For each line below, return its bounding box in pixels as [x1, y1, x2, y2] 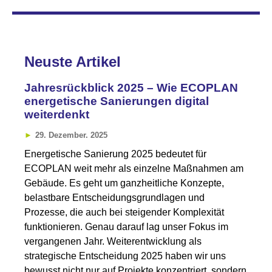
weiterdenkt [24, 108, 89, 121]
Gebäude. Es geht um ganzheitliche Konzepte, [24, 177, 224, 188]
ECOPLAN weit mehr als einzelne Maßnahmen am [24, 163, 243, 174]
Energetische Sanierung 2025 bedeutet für [24, 148, 206, 159]
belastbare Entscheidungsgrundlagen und [24, 192, 205, 203]
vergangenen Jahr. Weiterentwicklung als [24, 236, 202, 246]
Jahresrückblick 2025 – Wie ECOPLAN [24, 81, 238, 95]
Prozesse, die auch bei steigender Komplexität [24, 206, 224, 217]
